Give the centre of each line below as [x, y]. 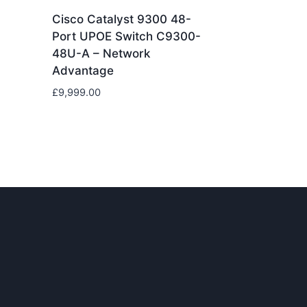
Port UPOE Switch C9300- [126, 37]
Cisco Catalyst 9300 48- [121, 20]
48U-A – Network [101, 54]
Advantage [83, 71]
